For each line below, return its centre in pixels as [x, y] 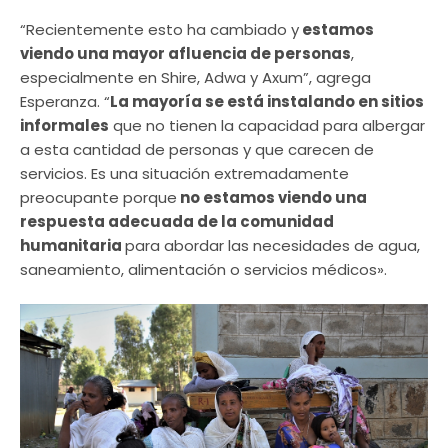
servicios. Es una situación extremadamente [184, 173]
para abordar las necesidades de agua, [272, 245]
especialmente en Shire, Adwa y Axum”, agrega [195, 77]
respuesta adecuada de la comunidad [177, 221]
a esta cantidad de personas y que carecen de [197, 149]
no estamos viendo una [272, 197]
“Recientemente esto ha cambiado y [159, 29]
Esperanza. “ [65, 101]
